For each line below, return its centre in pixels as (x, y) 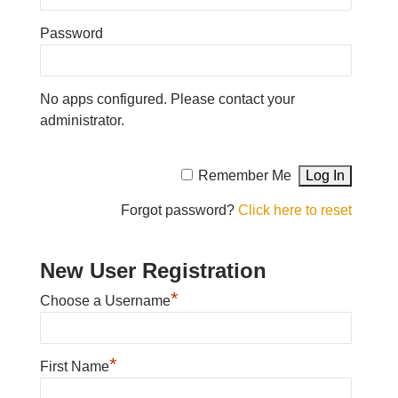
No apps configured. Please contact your (167, 99)
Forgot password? (180, 210)
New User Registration (153, 271)
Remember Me (245, 175)
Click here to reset (295, 210)
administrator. (82, 120)
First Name (74, 366)
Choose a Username (105, 301)
